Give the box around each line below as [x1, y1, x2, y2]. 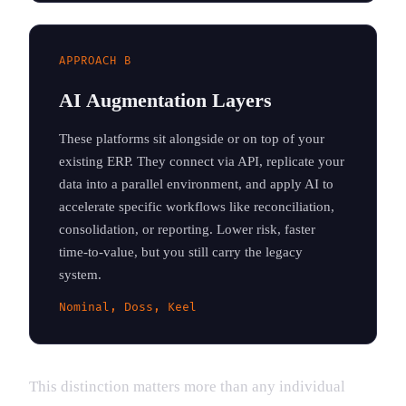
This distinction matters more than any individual [29, 377, 345, 395]
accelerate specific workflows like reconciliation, [59, 198, 334, 214]
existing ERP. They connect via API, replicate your [59, 152, 344, 169]
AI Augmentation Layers [59, 88, 272, 111]
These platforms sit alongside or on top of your [59, 130, 324, 146]
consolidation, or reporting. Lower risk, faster [59, 220, 315, 237]
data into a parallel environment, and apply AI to [59, 175, 333, 191]
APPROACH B [59, 54, 131, 69]
